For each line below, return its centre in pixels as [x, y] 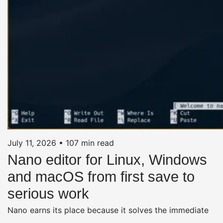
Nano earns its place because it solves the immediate [108, 210]
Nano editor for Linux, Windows [107, 160]
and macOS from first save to [101, 176]
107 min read [90, 143]
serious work [48, 193]
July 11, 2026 [32, 143]
